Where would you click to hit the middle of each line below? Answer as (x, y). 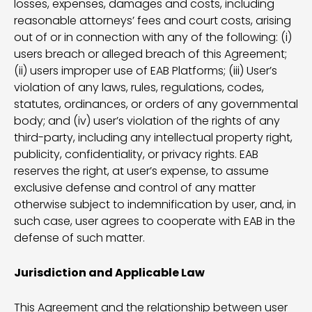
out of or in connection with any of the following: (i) (153, 37)
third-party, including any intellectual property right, (153, 138)
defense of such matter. (79, 238)
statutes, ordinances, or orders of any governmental (156, 104)
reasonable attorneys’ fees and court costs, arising (153, 21)
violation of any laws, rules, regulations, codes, (139, 87)
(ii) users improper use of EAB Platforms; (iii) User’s (146, 71)
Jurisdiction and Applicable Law (109, 273)
